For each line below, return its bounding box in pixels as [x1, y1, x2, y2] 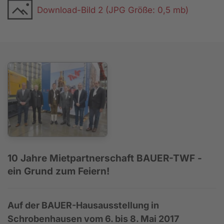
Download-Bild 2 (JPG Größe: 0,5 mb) [37, 4, 188, 15]
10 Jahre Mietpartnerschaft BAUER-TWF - [7, 152, 202, 164]
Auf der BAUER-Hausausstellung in [7, 199, 159, 210]
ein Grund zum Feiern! [7, 165, 109, 177]
